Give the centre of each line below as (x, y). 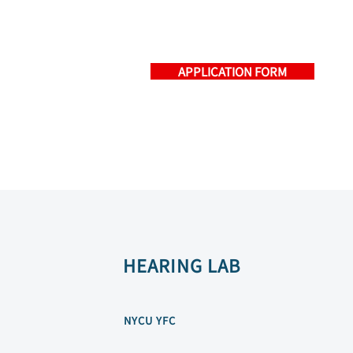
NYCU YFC (150, 320)
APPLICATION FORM (232, 71)
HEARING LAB (182, 265)
